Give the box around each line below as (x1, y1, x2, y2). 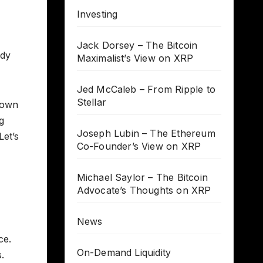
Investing (76, 8, 118, 21)
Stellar (76, 96, 106, 109)
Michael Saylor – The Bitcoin (76, 171, 208, 184)
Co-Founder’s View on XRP (76, 140, 201, 153)
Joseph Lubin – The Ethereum (76, 127, 215, 140)
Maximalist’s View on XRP (76, 52, 194, 65)
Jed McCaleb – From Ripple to (76, 83, 216, 96)
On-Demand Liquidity (76, 247, 171, 259)
